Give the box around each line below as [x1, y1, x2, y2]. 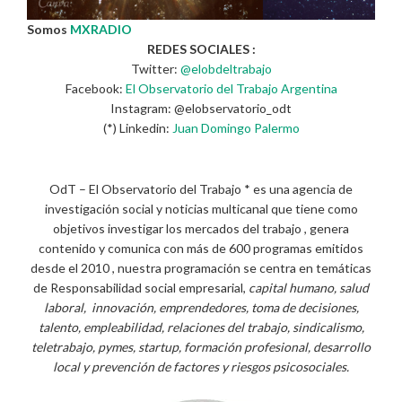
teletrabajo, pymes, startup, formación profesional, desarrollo [31, 339, 371, 354]
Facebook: [65, 80, 123, 96]
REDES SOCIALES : [146, 40, 256, 57]
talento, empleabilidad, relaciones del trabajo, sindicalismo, [38, 319, 364, 335]
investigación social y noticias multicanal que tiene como [44, 201, 358, 216]
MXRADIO [70, 21, 132, 37]
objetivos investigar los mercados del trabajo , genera [53, 221, 349, 236]
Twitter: [130, 60, 180, 76]
